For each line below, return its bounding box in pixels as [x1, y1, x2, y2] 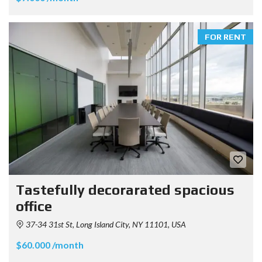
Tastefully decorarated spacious [16, 182, 235, 198]
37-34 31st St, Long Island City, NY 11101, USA [24, 219, 186, 230]
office [16, 198, 52, 215]
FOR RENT [205, 32, 246, 42]
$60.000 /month [16, 239, 84, 251]
